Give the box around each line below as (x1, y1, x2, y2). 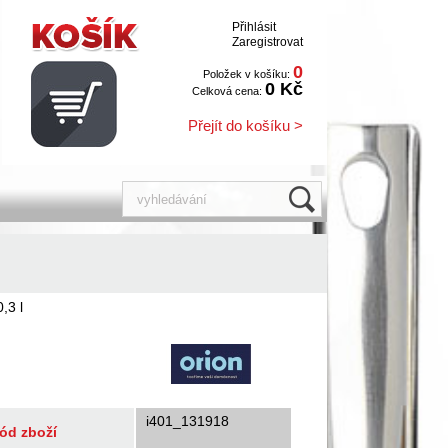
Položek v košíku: (203, 68, 293, 80)
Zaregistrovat (232, 35, 303, 49)
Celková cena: (192, 85, 265, 97)
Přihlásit (232, 20, 276, 34)
